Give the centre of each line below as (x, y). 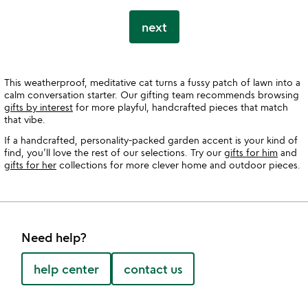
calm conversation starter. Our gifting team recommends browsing (152, 95)
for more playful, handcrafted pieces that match (180, 107)
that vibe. (25, 120)
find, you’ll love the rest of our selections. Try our (114, 153)
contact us (153, 269)
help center (66, 269)
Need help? (54, 238)
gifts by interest (38, 107)
